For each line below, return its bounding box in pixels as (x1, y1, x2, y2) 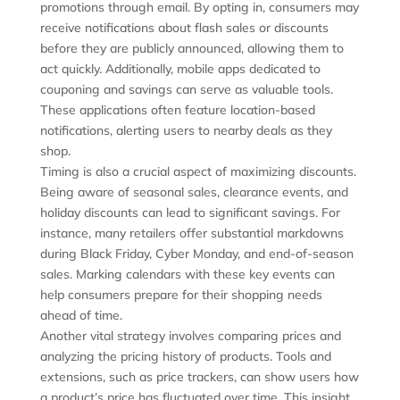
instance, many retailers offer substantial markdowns (39, 225, 344, 242)
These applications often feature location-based (39, 102, 315, 119)
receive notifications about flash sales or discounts (39, 20, 329, 37)
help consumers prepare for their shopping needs (39, 287, 322, 304)
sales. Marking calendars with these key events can (39, 266, 335, 283)
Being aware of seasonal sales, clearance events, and (39, 184, 348, 201)
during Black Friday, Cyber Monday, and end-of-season (39, 246, 354, 262)
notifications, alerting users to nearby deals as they (39, 122, 332, 139)
